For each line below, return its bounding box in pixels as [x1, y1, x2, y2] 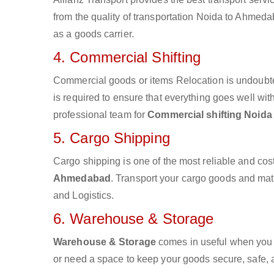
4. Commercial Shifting [53, 49, 201, 65]
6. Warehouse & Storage [53, 210, 214, 227]
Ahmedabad [53, 173, 111, 183]
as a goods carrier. [53, 29, 134, 39]
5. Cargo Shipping [53, 130, 170, 146]
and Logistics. [53, 190, 114, 201]
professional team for [53, 109, 148, 120]
